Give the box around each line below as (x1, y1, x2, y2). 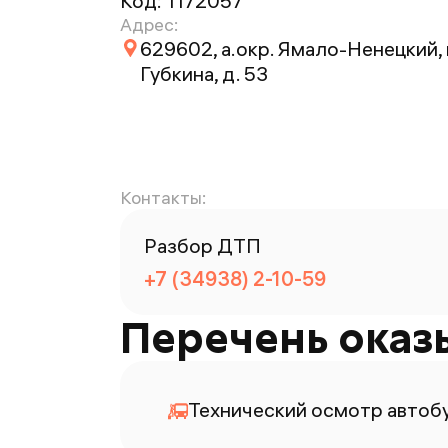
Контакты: (120, 186, 206, 209)
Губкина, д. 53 (140, 61, 268, 86)
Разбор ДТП (144, 233, 261, 258)
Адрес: (120, 13, 178, 36)
